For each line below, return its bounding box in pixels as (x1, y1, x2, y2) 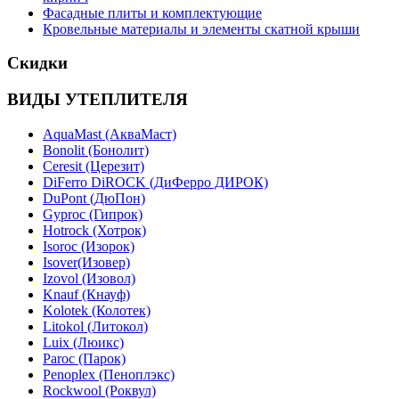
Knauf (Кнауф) (43, 286, 130, 302)
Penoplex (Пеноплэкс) (43, 366, 175, 382)
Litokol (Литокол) (43, 318, 148, 334)
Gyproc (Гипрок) (43, 206, 142, 222)
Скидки (7, 53, 68, 73)
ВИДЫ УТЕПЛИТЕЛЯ (7, 90, 188, 110)
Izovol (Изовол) (43, 270, 135, 286)
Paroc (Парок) (43, 350, 126, 366)
